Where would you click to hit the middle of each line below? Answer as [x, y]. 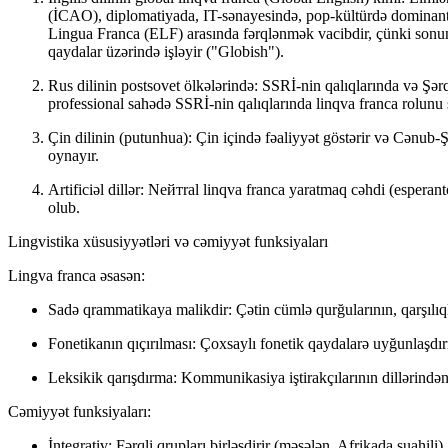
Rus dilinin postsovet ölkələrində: [153, 86]
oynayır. [73, 156]
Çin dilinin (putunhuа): [120, 138]
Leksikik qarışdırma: [112, 378]
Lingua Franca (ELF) [115, 34]
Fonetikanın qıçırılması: [122, 344]
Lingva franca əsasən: [76, 276]
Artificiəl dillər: [96, 190]
